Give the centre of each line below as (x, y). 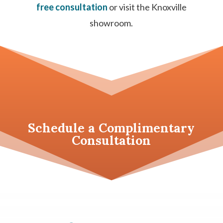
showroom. (111, 23)
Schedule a (63, 128)
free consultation (72, 7)
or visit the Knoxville (147, 7)
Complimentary (147, 128)
